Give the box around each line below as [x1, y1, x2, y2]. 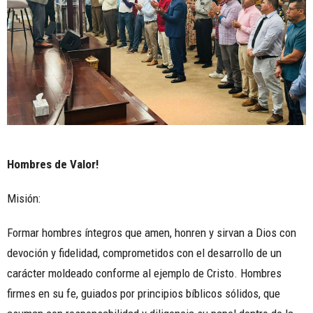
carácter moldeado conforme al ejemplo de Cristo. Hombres [7, 266, 282, 281]
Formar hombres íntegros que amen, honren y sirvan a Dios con [7, 226, 296, 240]
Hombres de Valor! [7, 157, 99, 172]
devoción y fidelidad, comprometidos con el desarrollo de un [7, 246, 282, 261]
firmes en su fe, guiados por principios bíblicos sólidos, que [7, 286, 280, 301]
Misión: [7, 191, 43, 206]
